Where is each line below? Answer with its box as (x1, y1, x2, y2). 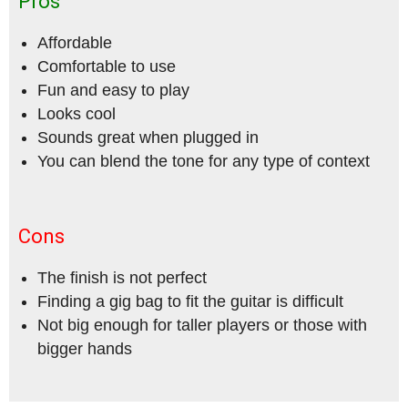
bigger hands (37, 340, 132, 359)
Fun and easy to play (37, 81, 189, 100)
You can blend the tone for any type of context (37, 152, 370, 171)
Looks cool (37, 105, 116, 124)
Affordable (37, 34, 112, 53)
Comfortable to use (37, 57, 176, 76)
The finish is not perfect (37, 269, 207, 288)
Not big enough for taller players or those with (37, 316, 367, 335)
